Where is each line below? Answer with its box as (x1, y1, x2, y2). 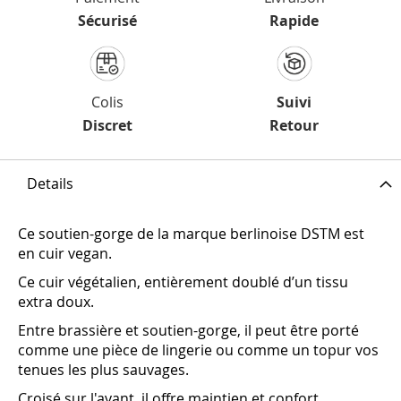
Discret (81, 115, 132, 136)
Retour (269, 115, 319, 136)
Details (27, 174, 73, 194)
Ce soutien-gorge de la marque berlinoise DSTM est (18, 224, 364, 244)
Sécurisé (77, 11, 137, 31)
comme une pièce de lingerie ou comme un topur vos (18, 340, 379, 361)
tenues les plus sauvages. (18, 360, 192, 380)
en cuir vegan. (18, 243, 115, 264)
